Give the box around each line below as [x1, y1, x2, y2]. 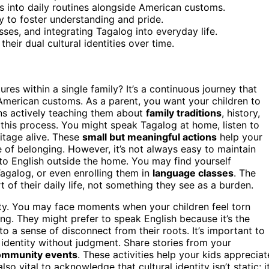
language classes [153, 166, 234, 179]
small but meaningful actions [82, 130, 217, 143]
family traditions [146, 106, 222, 119]
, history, [222, 106, 260, 119]
